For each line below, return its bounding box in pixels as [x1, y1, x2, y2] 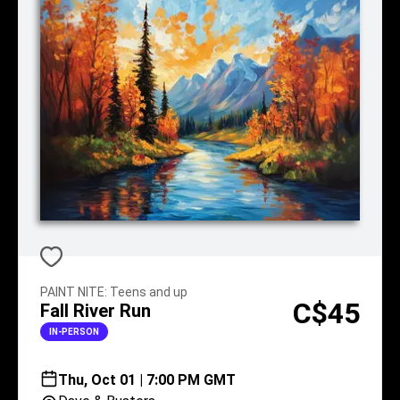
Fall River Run [40, 300, 151, 321]
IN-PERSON [49, 326, 99, 337]
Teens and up [110, 285, 187, 299]
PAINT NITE [40, 285, 104, 299]
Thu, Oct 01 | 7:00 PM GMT [58, 371, 236, 388]
